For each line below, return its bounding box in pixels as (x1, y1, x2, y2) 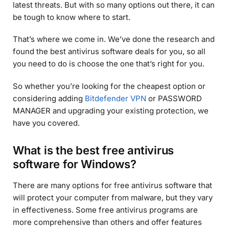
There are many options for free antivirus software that (13, 180, 212, 191)
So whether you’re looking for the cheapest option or (13, 81, 205, 91)
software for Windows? (13, 157, 136, 171)
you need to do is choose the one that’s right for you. (13, 59, 204, 69)
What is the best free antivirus (13, 144, 174, 157)
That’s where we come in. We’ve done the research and (13, 34, 215, 44)
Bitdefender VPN (85, 93, 146, 103)
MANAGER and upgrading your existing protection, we (13, 105, 209, 116)
